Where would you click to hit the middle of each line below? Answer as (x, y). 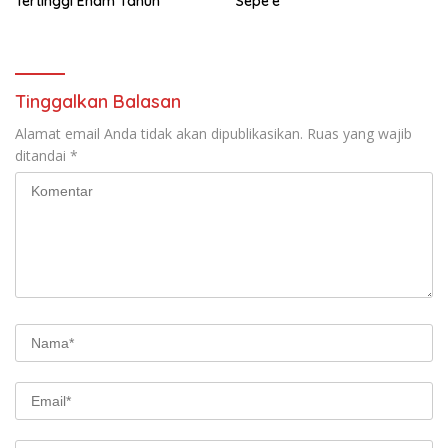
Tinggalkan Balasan (98, 101)
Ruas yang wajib (359, 133)
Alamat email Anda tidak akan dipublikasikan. (159, 133)
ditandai (42, 155)
